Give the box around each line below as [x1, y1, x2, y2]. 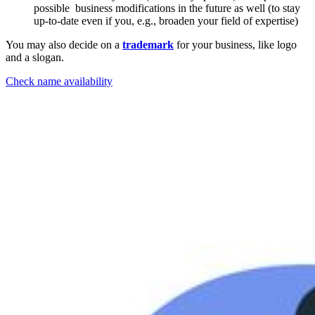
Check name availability [6, 75, 112, 88]
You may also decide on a [6, 39, 122, 51]
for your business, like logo [174, 39, 297, 51]
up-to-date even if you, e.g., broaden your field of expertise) [34, 15, 298, 27]
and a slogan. [6, 51, 64, 64]
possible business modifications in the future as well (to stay [34, 2, 300, 15]
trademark [122, 39, 174, 51]
